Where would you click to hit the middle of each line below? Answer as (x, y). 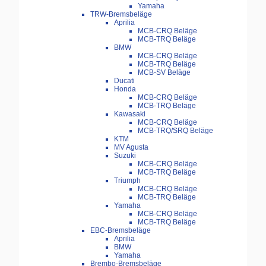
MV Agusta (131, 148)
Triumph (127, 181)
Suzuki (125, 156)
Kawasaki (130, 114)
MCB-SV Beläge (164, 73)
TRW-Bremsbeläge (121, 15)
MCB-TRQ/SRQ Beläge (175, 131)
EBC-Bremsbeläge (121, 231)
